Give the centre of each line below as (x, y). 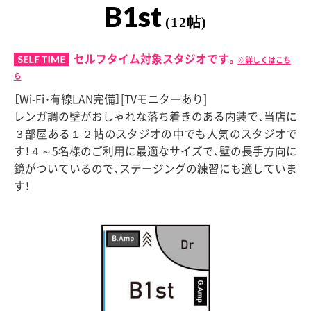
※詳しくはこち (264, 60)
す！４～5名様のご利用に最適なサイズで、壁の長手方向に (155, 151)
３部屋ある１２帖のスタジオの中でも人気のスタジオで (155, 134)
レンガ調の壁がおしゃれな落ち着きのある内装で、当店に (155, 117)
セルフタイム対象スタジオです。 (155, 59)
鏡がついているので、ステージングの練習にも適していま (155, 169)
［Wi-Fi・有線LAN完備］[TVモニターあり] (110, 99)
